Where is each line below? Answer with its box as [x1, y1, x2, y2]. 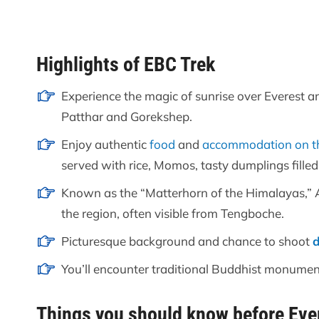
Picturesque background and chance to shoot [61, 234, 313, 249]
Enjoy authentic [61, 137, 150, 152]
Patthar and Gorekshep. [61, 109, 192, 125]
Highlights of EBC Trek [36, 53, 215, 77]
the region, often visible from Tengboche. [61, 206, 284, 221]
